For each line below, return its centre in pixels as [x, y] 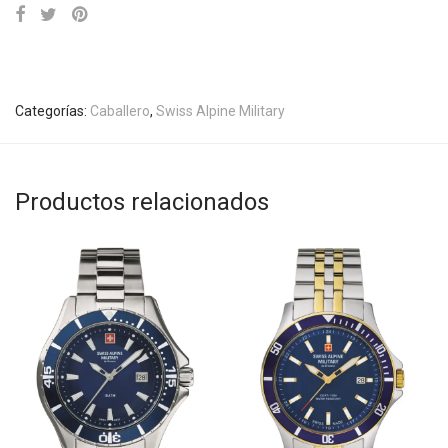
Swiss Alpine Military [220, 110]
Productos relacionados [142, 201]
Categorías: [52, 110]
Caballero [120, 110]
